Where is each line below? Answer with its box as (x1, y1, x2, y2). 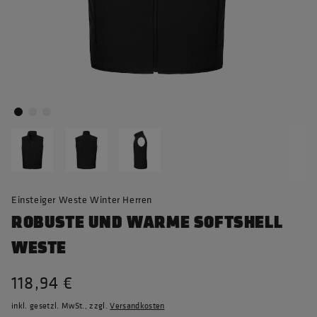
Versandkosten (110, 300, 165, 311)
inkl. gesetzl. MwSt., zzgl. (11, 300, 110, 311)
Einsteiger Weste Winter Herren (11, 192, 152, 206)
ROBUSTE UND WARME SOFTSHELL (11, 212, 283, 233)
